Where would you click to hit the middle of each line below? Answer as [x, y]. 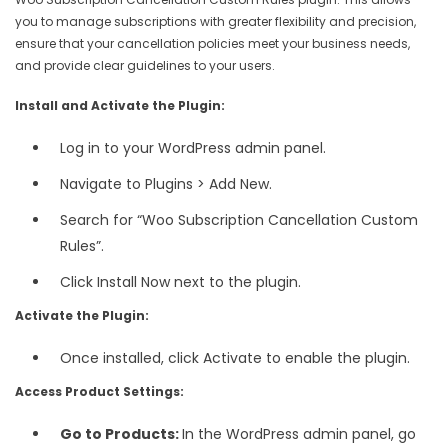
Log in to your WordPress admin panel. [193, 148]
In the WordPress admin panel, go [299, 434]
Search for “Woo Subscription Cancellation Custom [239, 220]
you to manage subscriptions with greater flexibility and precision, [215, 22]
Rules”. [82, 246]
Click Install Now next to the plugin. [180, 282]
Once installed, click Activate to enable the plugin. [235, 358]
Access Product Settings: [99, 392]
